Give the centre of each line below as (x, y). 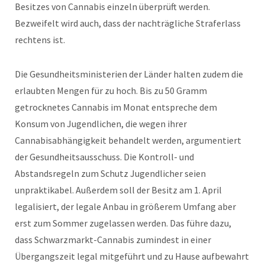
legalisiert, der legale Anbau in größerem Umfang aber (125, 206)
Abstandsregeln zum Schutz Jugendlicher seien (110, 173)
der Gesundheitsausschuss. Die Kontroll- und (104, 156)
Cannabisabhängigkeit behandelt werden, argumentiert (128, 140)
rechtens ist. (40, 39)
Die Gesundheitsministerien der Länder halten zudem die (129, 74)
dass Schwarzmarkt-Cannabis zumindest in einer (113, 239)
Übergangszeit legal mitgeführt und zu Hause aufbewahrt (132, 256)
